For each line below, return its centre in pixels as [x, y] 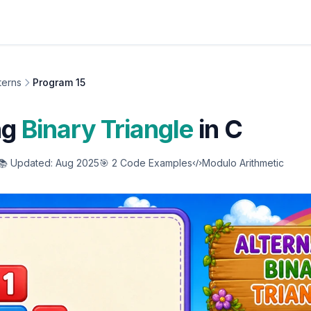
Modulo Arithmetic [243, 163]
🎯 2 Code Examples [146, 163]
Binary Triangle [107, 129]
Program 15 [59, 82]
